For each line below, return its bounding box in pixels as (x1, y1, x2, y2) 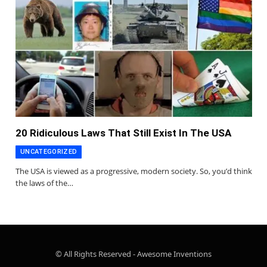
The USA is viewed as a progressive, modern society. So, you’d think (15, 166, 252, 177)
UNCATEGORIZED (20, 148, 77, 156)
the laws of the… (15, 178, 73, 189)
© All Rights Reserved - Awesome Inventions (55, 249, 212, 260)
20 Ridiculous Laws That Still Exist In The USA (15, 127, 231, 139)
